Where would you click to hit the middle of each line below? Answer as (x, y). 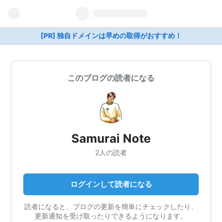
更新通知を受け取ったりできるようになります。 (111, 216)
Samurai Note (111, 139)
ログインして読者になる (111, 184)
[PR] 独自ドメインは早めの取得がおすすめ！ (111, 36)
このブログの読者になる (111, 78)
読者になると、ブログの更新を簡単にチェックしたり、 (111, 206)
